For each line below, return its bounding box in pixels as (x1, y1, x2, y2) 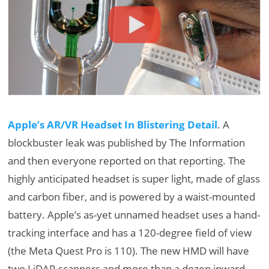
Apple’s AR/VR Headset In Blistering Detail (8, 117, 218, 131)
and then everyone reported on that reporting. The (8, 153, 246, 168)
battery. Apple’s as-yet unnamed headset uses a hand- (8, 207, 261, 222)
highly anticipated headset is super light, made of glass (8, 171, 261, 186)
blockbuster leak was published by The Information (8, 135, 246, 150)
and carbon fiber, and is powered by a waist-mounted (8, 189, 256, 204)
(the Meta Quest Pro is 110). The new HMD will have (8, 243, 250, 258)
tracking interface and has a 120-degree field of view (8, 225, 252, 240)
